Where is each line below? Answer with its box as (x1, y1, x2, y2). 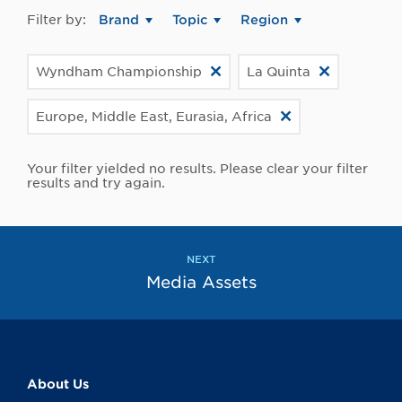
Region (240, 13, 288, 28)
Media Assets (145, 273, 257, 293)
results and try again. (27, 176, 165, 191)
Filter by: (27, 13, 86, 28)
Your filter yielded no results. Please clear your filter (27, 162, 368, 177)
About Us (27, 377, 89, 392)
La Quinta (247, 65, 310, 80)
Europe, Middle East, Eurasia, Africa (36, 109, 272, 125)
